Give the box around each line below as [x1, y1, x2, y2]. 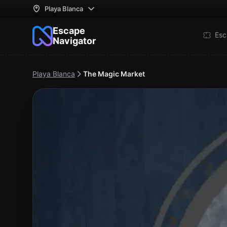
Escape [53, 25, 85, 36]
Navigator [53, 35, 96, 46]
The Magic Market [83, 69, 145, 78]
